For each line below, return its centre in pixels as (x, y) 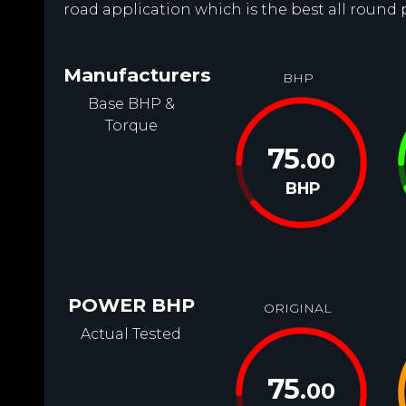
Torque (131, 126)
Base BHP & (131, 104)
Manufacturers (137, 75)
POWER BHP (131, 305)
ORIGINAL (298, 308)
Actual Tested (131, 334)
